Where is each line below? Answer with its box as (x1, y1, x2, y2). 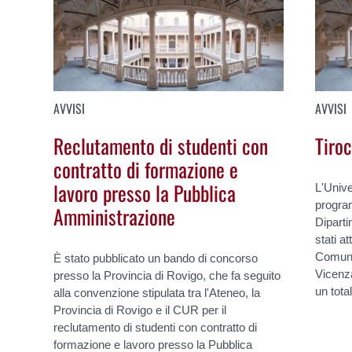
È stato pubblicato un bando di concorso (53, 251, 258, 265)
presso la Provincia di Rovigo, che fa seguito (53, 268, 281, 282)
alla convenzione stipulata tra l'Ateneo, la (53, 285, 261, 299)
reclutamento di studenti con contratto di (53, 320, 258, 334)
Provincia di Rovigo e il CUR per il (53, 302, 227, 317)
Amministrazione (53, 201, 176, 232)
